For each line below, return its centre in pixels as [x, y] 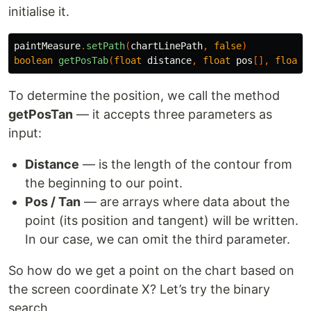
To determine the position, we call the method [144, 96]
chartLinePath [167, 46]
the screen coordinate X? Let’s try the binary [139, 289]
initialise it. [39, 12]
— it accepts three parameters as [173, 115]
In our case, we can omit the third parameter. [158, 239]
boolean [33, 61]
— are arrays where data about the [185, 202]
